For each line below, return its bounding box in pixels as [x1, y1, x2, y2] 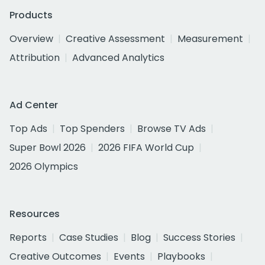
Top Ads [9, 122, 47, 135]
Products [9, 8, 53, 22]
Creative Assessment [66, 32, 165, 46]
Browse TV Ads [137, 122, 206, 135]
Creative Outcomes [9, 250, 101, 263]
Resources [9, 207, 60, 221]
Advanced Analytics [72, 51, 164, 64]
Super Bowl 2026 [9, 141, 86, 154]
